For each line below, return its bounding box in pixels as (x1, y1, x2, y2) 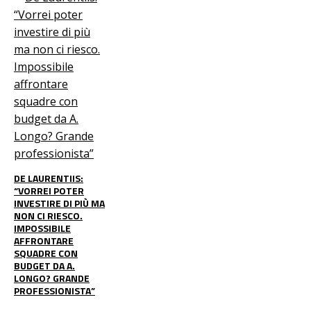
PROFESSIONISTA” (14, 283, 95, 298)
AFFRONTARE (14, 233, 74, 248)
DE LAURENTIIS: (14, 170, 83, 185)
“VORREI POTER (14, 183, 84, 198)
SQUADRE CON (14, 245, 78, 260)
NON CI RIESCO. (14, 208, 83, 223)
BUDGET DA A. (14, 258, 75, 273)
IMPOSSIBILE (14, 220, 71, 235)
